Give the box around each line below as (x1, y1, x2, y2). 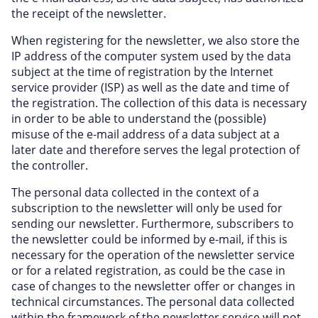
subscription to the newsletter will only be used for (11, 200, 283, 216)
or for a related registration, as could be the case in (11, 263, 285, 278)
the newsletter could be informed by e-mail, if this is (11, 231, 287, 247)
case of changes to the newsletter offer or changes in (11, 278, 295, 294)
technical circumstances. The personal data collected (11, 294, 295, 309)
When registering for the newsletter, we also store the (11, 33, 300, 48)
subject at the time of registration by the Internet (11, 64, 273, 79)
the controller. (11, 158, 88, 173)
